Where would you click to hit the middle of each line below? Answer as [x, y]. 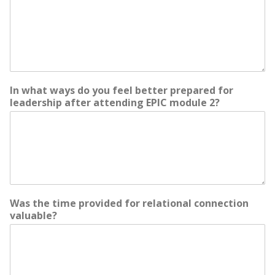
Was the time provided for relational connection [129, 203]
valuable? [33, 215]
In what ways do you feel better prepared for [122, 90]
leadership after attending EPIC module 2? [115, 103]
